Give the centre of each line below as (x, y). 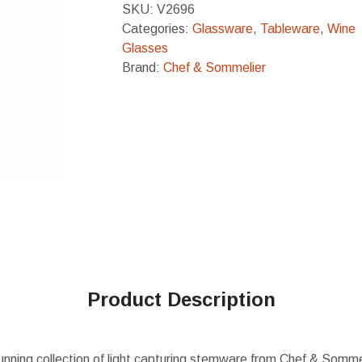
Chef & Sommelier (215, 67)
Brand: (143, 67)
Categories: (157, 29)
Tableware (290, 29)
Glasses (145, 48)
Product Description (181, 299)
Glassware (223, 29)
